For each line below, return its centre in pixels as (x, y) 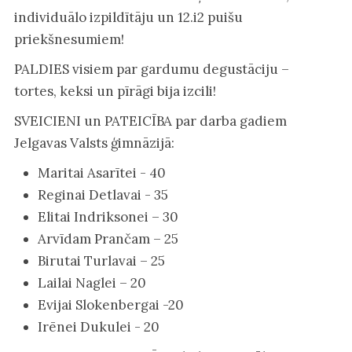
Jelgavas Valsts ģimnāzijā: (94, 143)
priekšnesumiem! (69, 39)
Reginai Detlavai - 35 (103, 194)
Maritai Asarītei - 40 (101, 172)
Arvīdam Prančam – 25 (108, 238)
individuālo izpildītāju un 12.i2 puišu (128, 17)
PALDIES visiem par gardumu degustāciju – (151, 69)
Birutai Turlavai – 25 (101, 260)
